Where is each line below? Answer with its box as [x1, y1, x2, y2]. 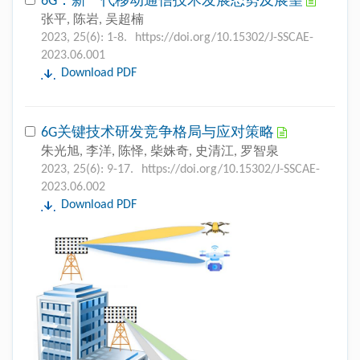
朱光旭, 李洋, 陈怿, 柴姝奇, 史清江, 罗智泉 [41, 145, 279, 158]
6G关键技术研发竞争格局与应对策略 [41, 125, 277, 141]
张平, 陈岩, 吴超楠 [41, 14, 144, 27]
